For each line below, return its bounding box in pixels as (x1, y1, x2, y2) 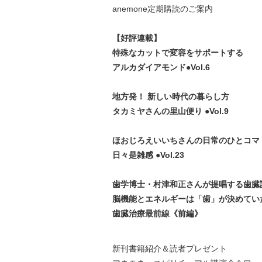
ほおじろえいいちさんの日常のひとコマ (112, 136, 260, 145)
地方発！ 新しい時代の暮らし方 (112, 92, 229, 101)
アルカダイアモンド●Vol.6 (112, 63, 210, 72)
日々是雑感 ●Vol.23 (112, 150, 184, 160)
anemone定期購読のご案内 (112, 4, 213, 13)
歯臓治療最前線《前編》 (112, 209, 202, 218)
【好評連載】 (112, 33, 161, 43)
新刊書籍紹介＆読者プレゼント (112, 244, 227, 253)
